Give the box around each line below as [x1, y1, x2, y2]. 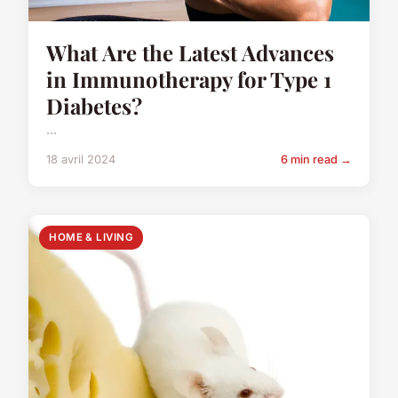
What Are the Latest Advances [46, 37, 334, 67]
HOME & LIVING [49, 230, 134, 243]
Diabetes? [46, 91, 142, 120]
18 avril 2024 [46, 152, 115, 166]
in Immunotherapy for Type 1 [46, 64, 331, 93]
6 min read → [281, 152, 352, 166]
